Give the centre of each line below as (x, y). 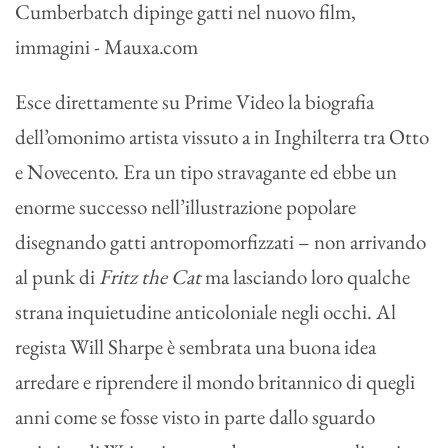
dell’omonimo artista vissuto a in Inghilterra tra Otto (222, 136)
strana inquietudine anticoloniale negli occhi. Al (205, 311)
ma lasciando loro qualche (307, 276)
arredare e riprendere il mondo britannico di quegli (215, 381)
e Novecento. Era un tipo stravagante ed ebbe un (206, 171)
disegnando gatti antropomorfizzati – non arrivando (220, 241)
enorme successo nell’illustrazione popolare (185, 206)
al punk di (57, 276)
